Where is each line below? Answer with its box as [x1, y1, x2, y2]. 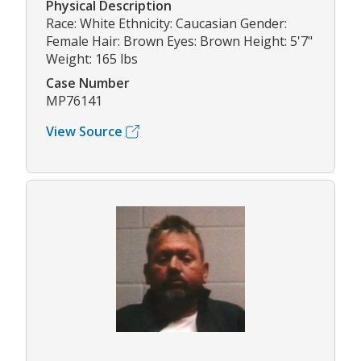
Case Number [46, 74, 130, 93]
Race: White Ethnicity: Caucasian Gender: [46, 15, 287, 33]
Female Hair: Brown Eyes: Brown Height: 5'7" [46, 32, 313, 51]
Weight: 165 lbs [46, 50, 138, 68]
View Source [46, 122, 122, 141]
